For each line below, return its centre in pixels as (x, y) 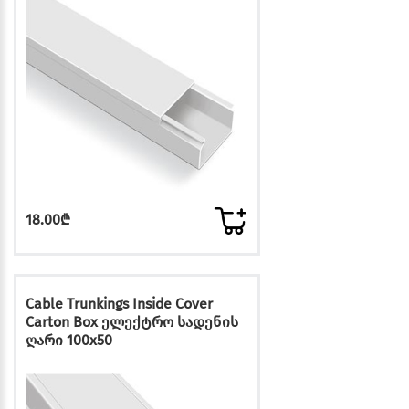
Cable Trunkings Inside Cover (119, 303)
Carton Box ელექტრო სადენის (132, 321)
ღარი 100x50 (69, 340)
